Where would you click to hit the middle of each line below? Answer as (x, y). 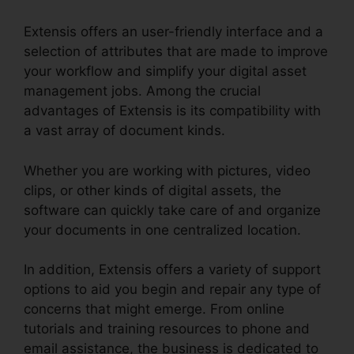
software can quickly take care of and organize (172, 210)
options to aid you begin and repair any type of (172, 290)
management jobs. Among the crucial (142, 91)
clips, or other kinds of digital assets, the (153, 190)
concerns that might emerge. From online (154, 309)
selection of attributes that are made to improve (176, 52)
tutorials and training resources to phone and (167, 329)
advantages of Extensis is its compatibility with (172, 111)
